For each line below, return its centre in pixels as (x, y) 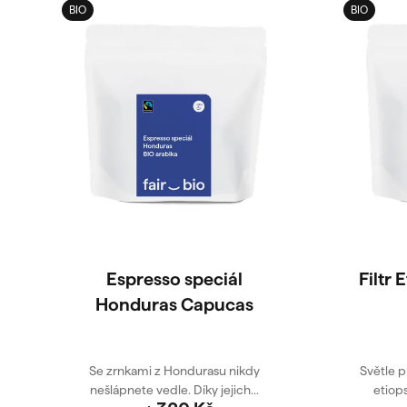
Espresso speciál (174, 279)
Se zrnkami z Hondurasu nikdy (174, 371)
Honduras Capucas (174, 304)
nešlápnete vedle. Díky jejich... (174, 390)
